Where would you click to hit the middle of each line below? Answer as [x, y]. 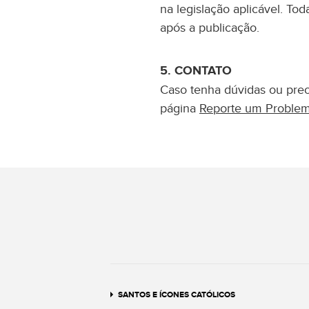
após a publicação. [210, 28]
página [180, 109]
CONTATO [201, 71]
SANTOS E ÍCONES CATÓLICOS [177, 295]
